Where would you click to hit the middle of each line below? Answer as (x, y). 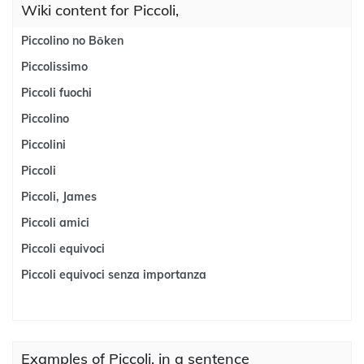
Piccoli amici (55, 223)
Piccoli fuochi (56, 93)
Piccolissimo (54, 67)
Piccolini (43, 145)
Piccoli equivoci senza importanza (114, 275)
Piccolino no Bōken (72, 41)
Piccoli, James (59, 197)
